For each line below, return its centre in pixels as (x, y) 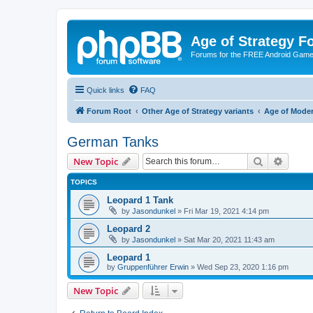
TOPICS (84, 182)
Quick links (105, 90)
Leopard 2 (129, 228)
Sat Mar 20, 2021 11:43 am (229, 239)
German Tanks (113, 141)
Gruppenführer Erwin (153, 267)
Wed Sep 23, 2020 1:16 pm (243, 267)
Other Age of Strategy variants (198, 111)
